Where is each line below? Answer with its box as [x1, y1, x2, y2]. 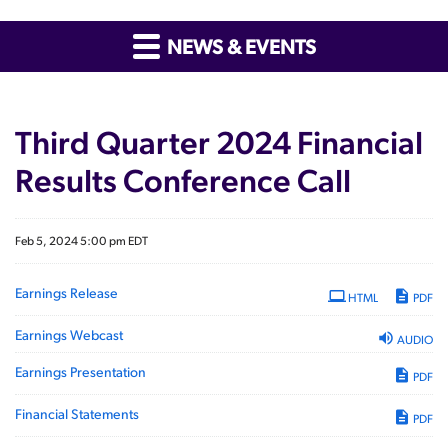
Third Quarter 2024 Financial [15, 120, 423, 163]
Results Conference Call [15, 158, 351, 201]
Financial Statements [15, 405, 139, 423]
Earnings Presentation [15, 363, 146, 381]
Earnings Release [15, 284, 118, 302]
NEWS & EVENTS [162, 32, 316, 59]
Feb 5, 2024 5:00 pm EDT [15, 233, 148, 249]
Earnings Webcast [15, 326, 123, 344]
